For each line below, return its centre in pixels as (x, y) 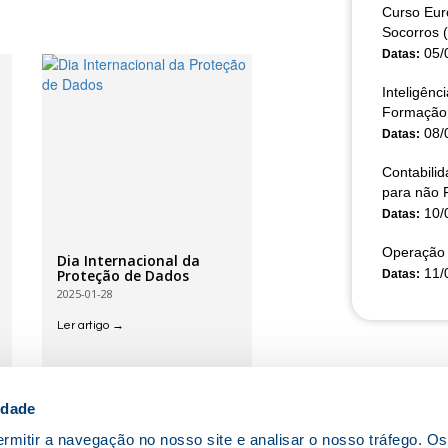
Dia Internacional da (128, 260)
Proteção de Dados (122, 275)
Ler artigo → (90, 325)
